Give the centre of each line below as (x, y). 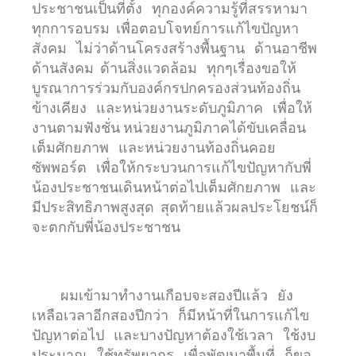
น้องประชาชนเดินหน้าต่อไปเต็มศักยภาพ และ (174, 187)
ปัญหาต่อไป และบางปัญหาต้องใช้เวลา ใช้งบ (174, 335)
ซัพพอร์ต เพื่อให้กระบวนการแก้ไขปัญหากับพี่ (172, 167)
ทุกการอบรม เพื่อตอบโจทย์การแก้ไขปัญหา (165, 28)
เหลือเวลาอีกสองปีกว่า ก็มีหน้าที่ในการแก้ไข (170, 315)
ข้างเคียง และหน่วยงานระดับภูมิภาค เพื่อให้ (172, 107)
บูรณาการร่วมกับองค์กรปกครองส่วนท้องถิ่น (166, 87)
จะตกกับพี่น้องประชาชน (111, 226)
